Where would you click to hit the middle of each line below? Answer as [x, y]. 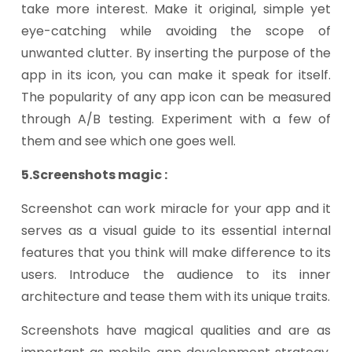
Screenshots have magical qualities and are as [176, 330]
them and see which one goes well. [128, 141]
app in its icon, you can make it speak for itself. [176, 75]
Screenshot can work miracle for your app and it [176, 209]
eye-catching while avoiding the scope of [176, 31]
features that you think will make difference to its [176, 253]
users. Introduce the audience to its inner [176, 275]
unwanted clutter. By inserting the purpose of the [176, 53]
